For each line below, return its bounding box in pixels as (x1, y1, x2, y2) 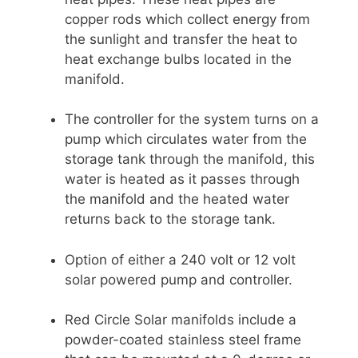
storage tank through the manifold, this (65, 151, 315, 168)
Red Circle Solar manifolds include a (65, 312, 296, 328)
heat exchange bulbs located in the (65, 50, 292, 67)
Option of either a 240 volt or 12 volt (65, 251, 296, 268)
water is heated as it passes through (65, 171, 300, 188)
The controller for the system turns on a (65, 111, 319, 128)
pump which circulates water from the (65, 131, 307, 148)
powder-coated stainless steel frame (65, 332, 301, 348)
